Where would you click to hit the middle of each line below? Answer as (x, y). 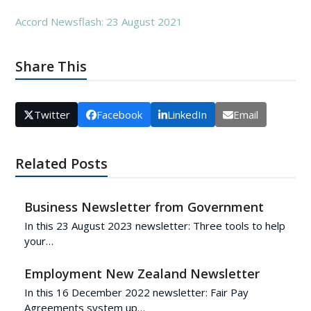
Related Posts (62, 163)
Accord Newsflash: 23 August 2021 (99, 22)
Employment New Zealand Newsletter (142, 273)
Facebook (119, 114)
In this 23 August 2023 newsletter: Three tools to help (154, 225)
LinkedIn (187, 114)
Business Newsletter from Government (144, 207)
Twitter (52, 114)
